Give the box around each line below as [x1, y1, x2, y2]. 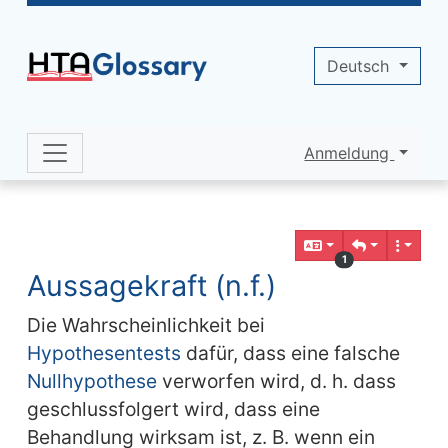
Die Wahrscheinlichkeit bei [26, 313, 265, 337]
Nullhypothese [26, 369, 157, 393]
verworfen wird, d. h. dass [156, 369, 396, 393]
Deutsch [327, 56, 395, 76]
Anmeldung [304, 143, 395, 163]
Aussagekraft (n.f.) [26, 268, 276, 303]
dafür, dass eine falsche [180, 341, 400, 365]
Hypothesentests [26, 341, 181, 365]
